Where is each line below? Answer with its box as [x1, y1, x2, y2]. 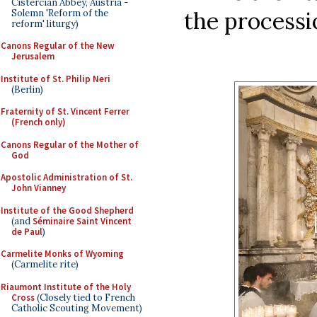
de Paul [11, 225, 42, 238]
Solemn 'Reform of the [11, 6, 108, 19]
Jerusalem [11, 50, 54, 62]
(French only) [11, 116, 66, 128]
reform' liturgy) [11, 17, 79, 30]
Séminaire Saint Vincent [33, 214, 132, 227]
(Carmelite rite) [11, 258, 79, 270]
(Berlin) [11, 83, 43, 96]
